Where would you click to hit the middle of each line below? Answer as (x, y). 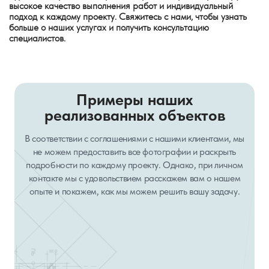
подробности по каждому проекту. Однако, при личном (134, 165)
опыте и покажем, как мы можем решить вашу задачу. (134, 191)
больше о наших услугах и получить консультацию (109, 27)
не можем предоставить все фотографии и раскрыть (134, 152)
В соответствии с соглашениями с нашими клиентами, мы (134, 138)
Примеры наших (134, 99)
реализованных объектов (134, 115)
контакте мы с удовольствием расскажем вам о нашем (134, 178)
